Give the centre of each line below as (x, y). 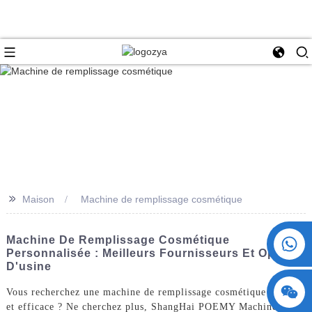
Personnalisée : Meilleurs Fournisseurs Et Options (155, 253)
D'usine (29, 266)
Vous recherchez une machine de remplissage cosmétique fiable (151, 292)
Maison (38, 199)
